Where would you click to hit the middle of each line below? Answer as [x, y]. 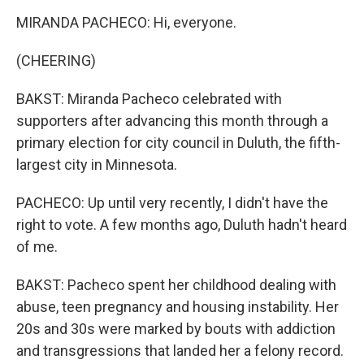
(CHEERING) [56, 61]
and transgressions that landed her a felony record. [180, 351]
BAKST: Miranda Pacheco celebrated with [149, 99]
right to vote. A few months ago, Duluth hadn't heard [182, 225]
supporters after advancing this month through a [172, 121]
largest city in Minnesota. [97, 165]
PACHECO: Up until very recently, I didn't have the [172, 203]
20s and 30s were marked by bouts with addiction [176, 329]
